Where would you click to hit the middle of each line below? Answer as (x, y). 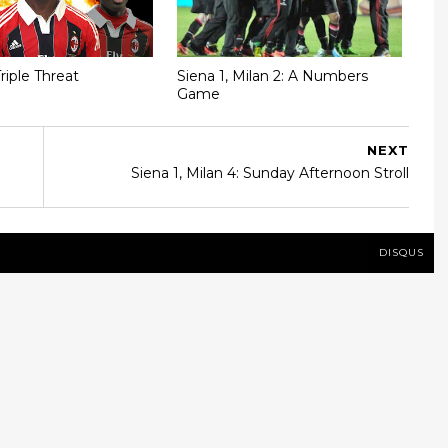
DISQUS (401, 252)
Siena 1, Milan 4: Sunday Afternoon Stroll (270, 173)
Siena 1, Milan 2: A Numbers (273, 75)
